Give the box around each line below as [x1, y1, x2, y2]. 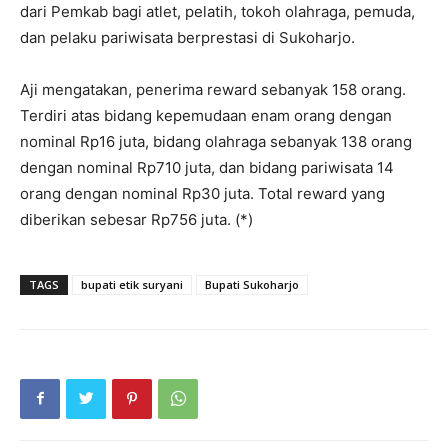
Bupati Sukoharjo [205, 276, 299, 292]
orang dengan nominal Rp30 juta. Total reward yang [20, 183, 385, 203]
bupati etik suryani [81, 276, 183, 292]
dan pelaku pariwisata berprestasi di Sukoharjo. [20, 27, 355, 47]
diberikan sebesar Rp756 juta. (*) [20, 209, 253, 229]
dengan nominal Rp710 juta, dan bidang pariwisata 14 [20, 157, 394, 177]
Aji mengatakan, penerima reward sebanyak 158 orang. [20, 79, 406, 99]
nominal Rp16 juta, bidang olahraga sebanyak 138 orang [20, 131, 412, 151]
